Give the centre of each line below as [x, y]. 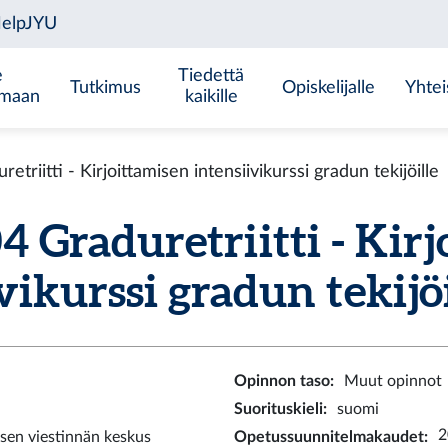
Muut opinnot [393, 381]
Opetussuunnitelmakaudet [329, 437]
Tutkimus [105, 87]
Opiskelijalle [329, 87]
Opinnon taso [282, 381]
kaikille [211, 96]
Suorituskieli [278, 409]
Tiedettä [211, 75]
